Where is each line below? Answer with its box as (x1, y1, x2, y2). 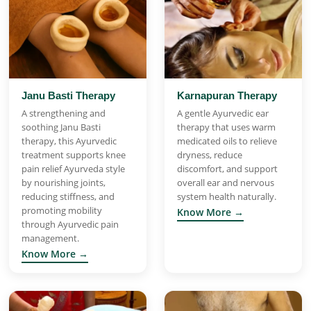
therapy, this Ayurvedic (22, 134, 117, 147)
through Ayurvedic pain (22, 217, 119, 230)
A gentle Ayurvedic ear (177, 106, 269, 119)
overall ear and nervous (177, 176, 274, 189)
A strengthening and (22, 106, 106, 119)
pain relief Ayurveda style (22, 162, 125, 175)
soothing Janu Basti (22, 120, 101, 133)
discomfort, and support (177, 162, 278, 175)
